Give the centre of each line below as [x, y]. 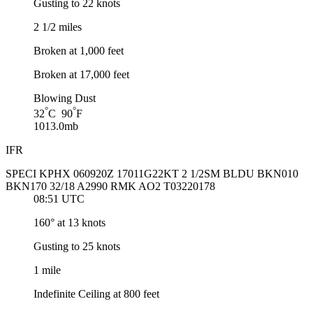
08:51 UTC [59, 199]
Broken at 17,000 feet [81, 74]
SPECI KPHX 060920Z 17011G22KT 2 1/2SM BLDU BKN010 [152, 174]
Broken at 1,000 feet [79, 50]
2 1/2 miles [58, 27]
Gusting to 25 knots [77, 247]
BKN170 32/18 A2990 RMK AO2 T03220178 [110, 187]
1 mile [47, 270]
